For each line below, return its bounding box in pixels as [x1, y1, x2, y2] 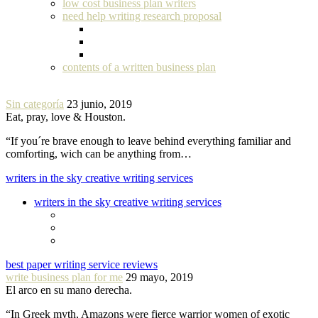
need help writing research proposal [62, 9, 221, 22]
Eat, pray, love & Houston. [6, 110, 126, 123]
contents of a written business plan [62, 60, 216, 73]
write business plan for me [6, 270, 123, 283]
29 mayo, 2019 [126, 270, 193, 283]
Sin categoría [6, 97, 64, 110]
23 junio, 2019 [67, 97, 132, 110]
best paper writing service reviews [6, 258, 158, 270]
